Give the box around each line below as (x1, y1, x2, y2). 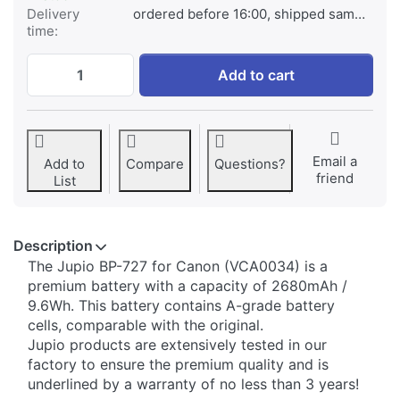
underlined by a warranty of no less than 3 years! (28, 375, 359, 394)
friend (316, 170, 354, 187)
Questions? (214, 155, 286, 173)
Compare (125, 155, 184, 173)
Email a (312, 153, 357, 171)
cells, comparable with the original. (28, 316, 263, 335)
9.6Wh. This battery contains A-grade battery (28, 296, 335, 315)
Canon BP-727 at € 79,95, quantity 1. (138, 53, 369, 71)
